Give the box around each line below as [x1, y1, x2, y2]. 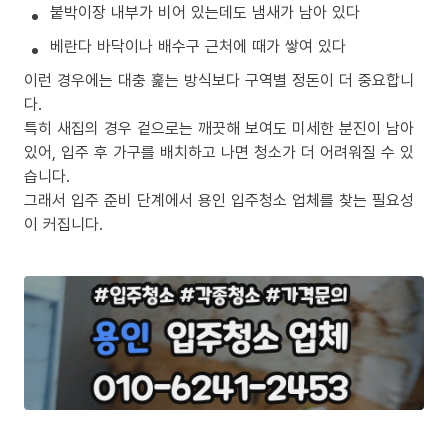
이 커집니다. [24, 213, 103, 236]
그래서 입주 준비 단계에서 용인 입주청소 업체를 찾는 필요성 [24, 189, 414, 212]
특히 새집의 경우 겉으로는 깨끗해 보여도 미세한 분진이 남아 [24, 117, 414, 140]
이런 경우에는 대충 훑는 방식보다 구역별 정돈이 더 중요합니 [24, 69, 414, 92]
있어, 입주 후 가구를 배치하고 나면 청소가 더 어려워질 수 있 [24, 141, 414, 164]
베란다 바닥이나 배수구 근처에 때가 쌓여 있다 [50, 35, 346, 58]
